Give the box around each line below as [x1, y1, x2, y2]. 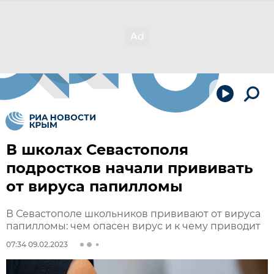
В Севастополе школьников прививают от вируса [6, 208, 261, 220]
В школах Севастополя [6, 141, 188, 158]
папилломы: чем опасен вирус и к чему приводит [6, 220, 261, 232]
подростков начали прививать [6, 159, 253, 177]
